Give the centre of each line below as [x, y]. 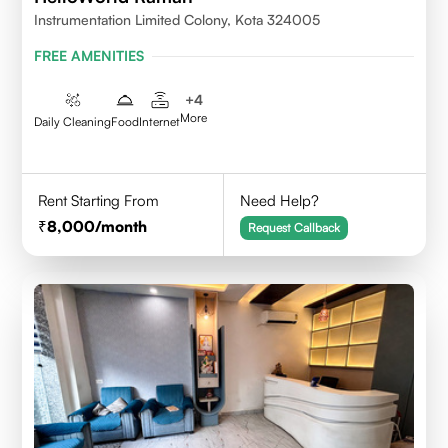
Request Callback [294, 227]
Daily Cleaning [73, 121]
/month [121, 226]
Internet [160, 121]
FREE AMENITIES [89, 55]
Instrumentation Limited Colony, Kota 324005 [177, 19]
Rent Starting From [99, 200]
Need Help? [280, 200]
